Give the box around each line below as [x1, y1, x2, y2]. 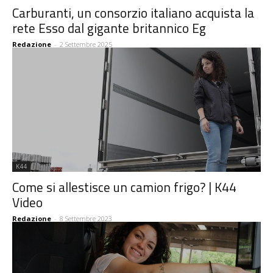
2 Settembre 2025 [60, 40, 112, 49]
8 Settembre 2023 [60, 214, 112, 224]
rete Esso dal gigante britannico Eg [12, 18, 206, 38]
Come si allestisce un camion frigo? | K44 [12, 177, 236, 197]
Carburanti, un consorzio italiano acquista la [12, 3, 254, 23]
